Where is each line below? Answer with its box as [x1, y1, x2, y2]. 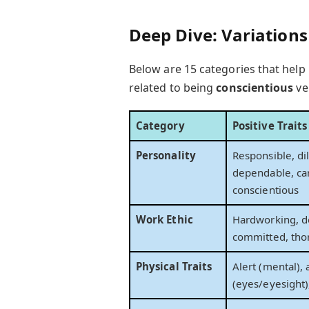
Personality [136, 148, 196, 163]
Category [136, 119, 185, 133]
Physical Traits [136, 259, 212, 274]
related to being [128, 80, 217, 96]
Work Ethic [136, 212, 193, 227]
